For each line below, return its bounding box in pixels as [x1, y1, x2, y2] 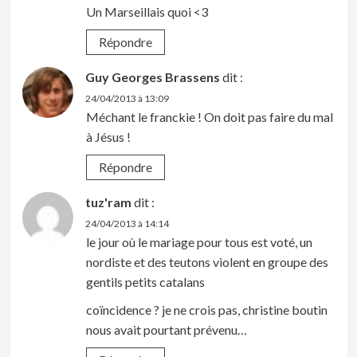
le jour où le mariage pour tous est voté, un [85, 234, 312, 250]
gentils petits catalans [85, 274, 205, 290]
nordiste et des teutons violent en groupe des [85, 254, 328, 270]
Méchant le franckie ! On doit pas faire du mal [85, 109, 333, 125]
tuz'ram [84, 194, 131, 210]
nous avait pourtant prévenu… [85, 322, 247, 338]
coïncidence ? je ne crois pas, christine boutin [85, 302, 328, 318]
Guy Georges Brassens [84, 69, 220, 85]
